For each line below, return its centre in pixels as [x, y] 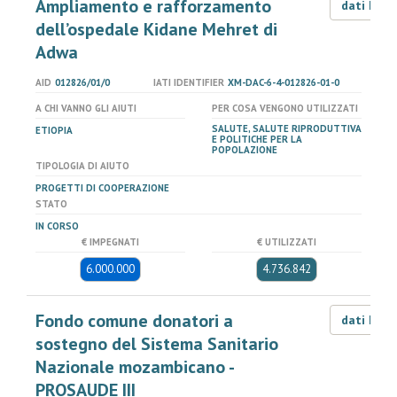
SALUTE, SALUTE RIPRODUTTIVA [287, 128]
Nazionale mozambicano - [134, 367]
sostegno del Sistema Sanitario [157, 344]
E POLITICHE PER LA [257, 139]
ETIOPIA [54, 130]
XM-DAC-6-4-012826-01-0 [283, 82]
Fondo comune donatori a [134, 321]
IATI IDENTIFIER [188, 82]
